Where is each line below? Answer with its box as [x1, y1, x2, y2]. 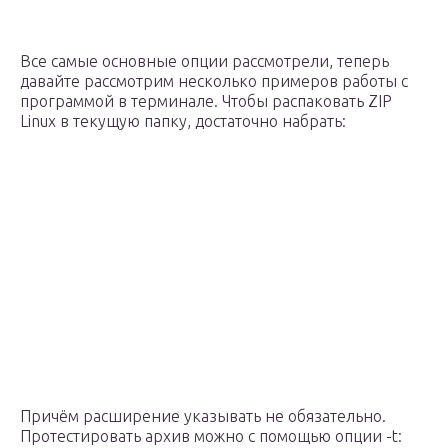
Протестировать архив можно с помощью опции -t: [20, 427, 402, 446]
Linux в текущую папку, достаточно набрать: [20, 112, 346, 131]
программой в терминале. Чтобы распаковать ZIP [20, 92, 392, 111]
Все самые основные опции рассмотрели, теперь [20, 52, 389, 71]
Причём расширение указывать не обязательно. [20, 407, 386, 426]
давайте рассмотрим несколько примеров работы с [20, 72, 408, 91]
